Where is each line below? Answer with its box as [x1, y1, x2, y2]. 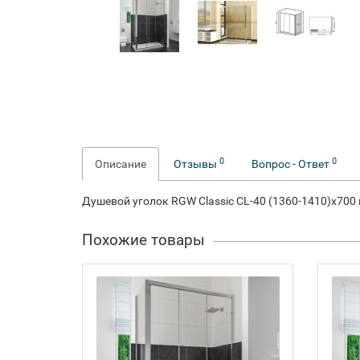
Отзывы [174, 157, 219, 170]
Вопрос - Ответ [252, 157, 332, 170]
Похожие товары [82, 231, 205, 249]
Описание [95, 157, 146, 170]
